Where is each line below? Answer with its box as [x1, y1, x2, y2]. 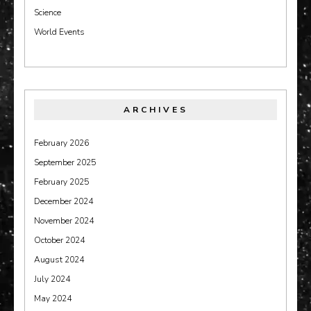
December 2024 [34, 196, 93, 207]
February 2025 [34, 176, 89, 187]
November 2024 [34, 215, 94, 226]
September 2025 [34, 157, 96, 168]
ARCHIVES [123, 104, 188, 115]
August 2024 [34, 254, 84, 265]
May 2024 [34, 293, 72, 304]
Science [34, 7, 61, 18]
